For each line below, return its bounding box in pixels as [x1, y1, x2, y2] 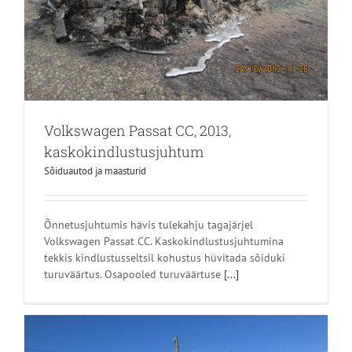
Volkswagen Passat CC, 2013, [44, 121, 231, 141]
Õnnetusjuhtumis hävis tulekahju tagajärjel [44, 218, 253, 233]
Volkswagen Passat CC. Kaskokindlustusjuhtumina [44, 234, 284, 249]
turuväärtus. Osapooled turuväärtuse [44, 267, 224, 282]
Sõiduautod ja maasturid [44, 164, 146, 178]
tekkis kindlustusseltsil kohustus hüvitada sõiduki [44, 251, 285, 266]
